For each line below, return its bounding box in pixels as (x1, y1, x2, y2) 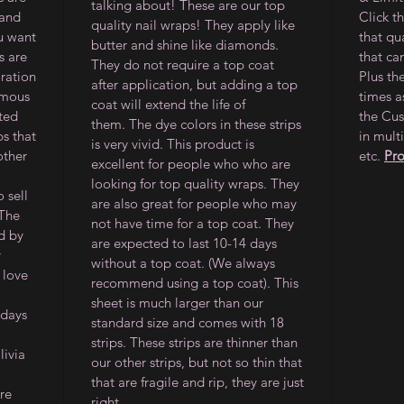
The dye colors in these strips (129, 115, 301, 133)
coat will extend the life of (91, 96, 245, 113)
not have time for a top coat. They (91, 215, 294, 232)
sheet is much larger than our (91, 294, 263, 311)
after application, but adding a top (91, 76, 298, 93)
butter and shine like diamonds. (91, 36, 282, 53)
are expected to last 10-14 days (91, 234, 277, 252)
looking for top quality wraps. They (91, 175, 299, 192)
